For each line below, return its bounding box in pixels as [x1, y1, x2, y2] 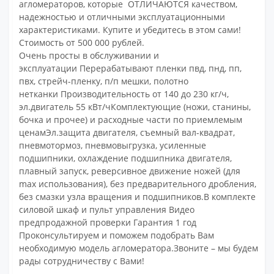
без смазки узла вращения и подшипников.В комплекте [19, 191, 256, 202]
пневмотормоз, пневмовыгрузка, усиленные [19, 139, 207, 151]
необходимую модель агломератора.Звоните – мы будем [19, 242, 259, 254]
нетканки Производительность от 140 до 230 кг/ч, [19, 88, 229, 100]
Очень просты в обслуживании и [19, 50, 160, 61]
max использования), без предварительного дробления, [19, 178, 257, 190]
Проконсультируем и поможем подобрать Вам [19, 229, 215, 241]
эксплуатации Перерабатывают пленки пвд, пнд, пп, [19, 62, 242, 74]
